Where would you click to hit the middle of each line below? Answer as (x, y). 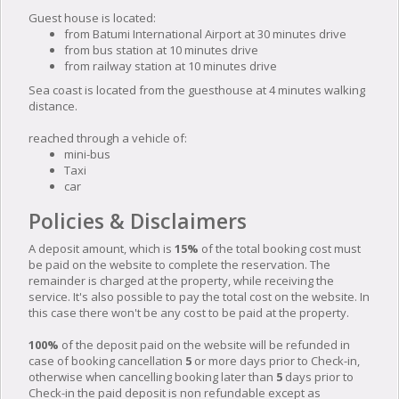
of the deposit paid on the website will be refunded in (204, 344)
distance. (53, 106)
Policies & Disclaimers (138, 220)
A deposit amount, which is (102, 248)
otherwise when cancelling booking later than (152, 376)
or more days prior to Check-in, (276, 360)
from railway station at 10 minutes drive (171, 65)
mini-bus (87, 154)
